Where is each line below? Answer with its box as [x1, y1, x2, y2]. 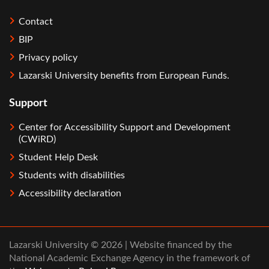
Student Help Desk [19, 153, 98, 163]
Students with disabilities [19, 171, 125, 181]
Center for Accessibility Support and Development [19, 122, 231, 133]
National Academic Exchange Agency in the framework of [9, 253, 250, 264]
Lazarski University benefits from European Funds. [19, 70, 229, 80]
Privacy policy [19, 52, 77, 62]
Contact [19, 16, 53, 26]
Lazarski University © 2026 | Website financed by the [9, 240, 232, 250]
